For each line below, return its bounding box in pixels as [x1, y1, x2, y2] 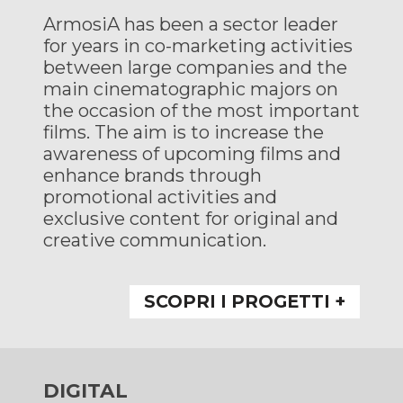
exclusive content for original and [43, 207, 338, 229]
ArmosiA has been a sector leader [43, 13, 338, 35]
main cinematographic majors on [43, 77, 338, 100]
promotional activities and [43, 185, 277, 208]
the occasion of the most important [43, 99, 360, 121]
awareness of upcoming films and [43, 142, 341, 165]
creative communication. [43, 228, 266, 251]
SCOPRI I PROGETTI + [144, 291, 345, 313]
